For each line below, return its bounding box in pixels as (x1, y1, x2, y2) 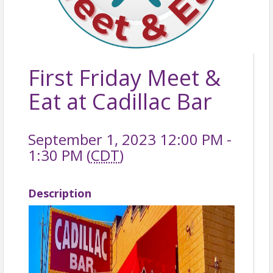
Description (28, 186, 91, 200)
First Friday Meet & (28, 63, 221, 93)
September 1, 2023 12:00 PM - (28, 129, 232, 149)
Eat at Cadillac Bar (28, 87, 212, 116)
